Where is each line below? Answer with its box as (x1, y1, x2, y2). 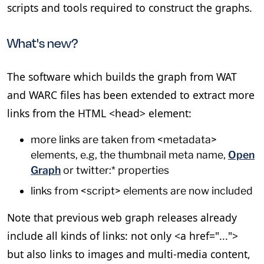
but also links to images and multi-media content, (7, 247, 250, 262)
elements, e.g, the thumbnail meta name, (31, 148, 228, 161)
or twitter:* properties (61, 163, 169, 176)
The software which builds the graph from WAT (7, 69, 237, 84)
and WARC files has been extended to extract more (7, 87, 255, 102)
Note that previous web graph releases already (7, 210, 237, 225)
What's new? (7, 32, 78, 52)
